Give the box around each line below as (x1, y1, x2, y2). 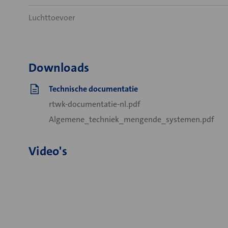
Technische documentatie (49, 83, 138, 94)
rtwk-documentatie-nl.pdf (49, 99, 140, 109)
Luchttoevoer (28, 12, 75, 23)
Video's (28, 143, 67, 159)
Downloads (28, 60, 90, 76)
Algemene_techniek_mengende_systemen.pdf (49, 114, 214, 125)
